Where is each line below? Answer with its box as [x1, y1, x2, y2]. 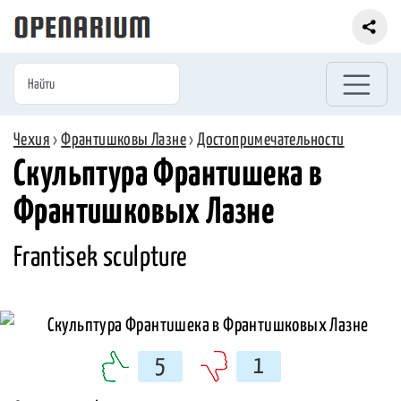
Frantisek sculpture [13, 244, 188, 272]
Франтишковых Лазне [13, 195, 275, 231]
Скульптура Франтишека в [13, 158, 323, 193]
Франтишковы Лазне [61, 131, 187, 149]
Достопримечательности [197, 131, 345, 149]
